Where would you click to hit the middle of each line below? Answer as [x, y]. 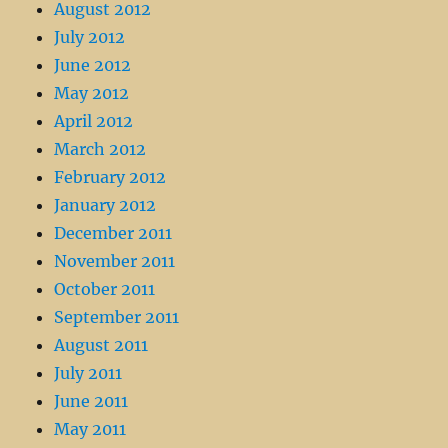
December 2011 [113, 233]
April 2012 [94, 121]
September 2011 [117, 317]
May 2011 [90, 429]
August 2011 [101, 345]
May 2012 [92, 93]
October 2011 [105, 289]
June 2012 [93, 65]
